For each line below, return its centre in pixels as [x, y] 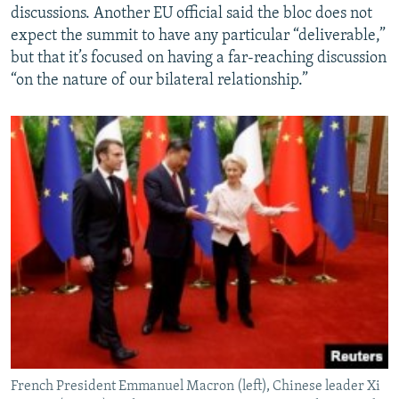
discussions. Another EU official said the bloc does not [191, 14]
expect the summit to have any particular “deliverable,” [198, 37]
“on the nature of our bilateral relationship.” [159, 81]
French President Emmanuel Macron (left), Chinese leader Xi [195, 386]
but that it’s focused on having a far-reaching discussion [199, 59]
